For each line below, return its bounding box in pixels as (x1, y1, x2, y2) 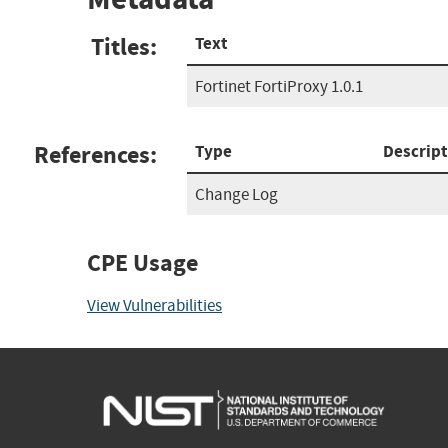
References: (34, 138, 157, 171)
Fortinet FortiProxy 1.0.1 (195, 75, 363, 97)
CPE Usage (87, 246, 198, 279)
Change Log (195, 183, 278, 205)
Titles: (91, 30, 157, 63)
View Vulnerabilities (87, 294, 222, 316)
